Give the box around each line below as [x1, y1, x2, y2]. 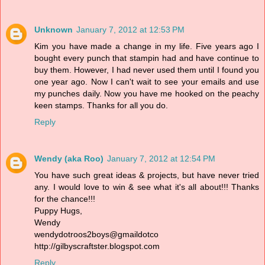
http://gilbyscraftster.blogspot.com [34, 241, 160, 251]
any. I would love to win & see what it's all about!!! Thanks [34, 182, 259, 192]
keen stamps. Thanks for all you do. [34, 101, 168, 111]
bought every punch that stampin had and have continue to [34, 53, 259, 63]
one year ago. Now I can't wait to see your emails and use [34, 77, 259, 87]
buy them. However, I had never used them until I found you [34, 65, 259, 75]
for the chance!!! [34, 194, 95, 204]
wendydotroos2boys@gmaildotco [34, 230, 159, 240]
